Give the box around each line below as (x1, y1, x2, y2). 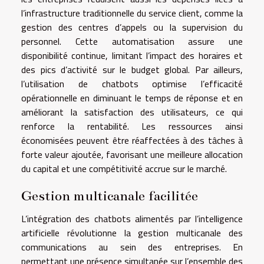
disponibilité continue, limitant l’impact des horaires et (21, 48, 243, 62)
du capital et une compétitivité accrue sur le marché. (21, 161, 227, 176)
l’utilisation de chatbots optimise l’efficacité (21, 76, 243, 91)
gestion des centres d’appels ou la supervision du (21, 19, 243, 34)
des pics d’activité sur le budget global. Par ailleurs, (21, 62, 243, 77)
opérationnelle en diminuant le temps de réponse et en (21, 90, 243, 105)
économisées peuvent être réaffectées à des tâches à (21, 133, 243, 147)
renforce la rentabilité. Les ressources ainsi (21, 118, 243, 133)
